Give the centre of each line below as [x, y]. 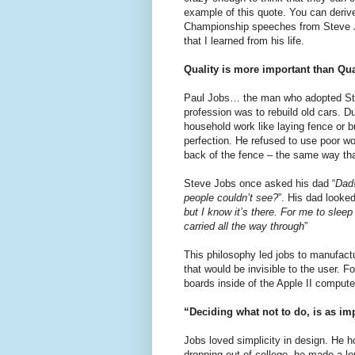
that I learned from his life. [244, 41]
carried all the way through [244, 227]
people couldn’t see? [231, 198]
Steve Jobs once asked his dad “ [260, 184]
